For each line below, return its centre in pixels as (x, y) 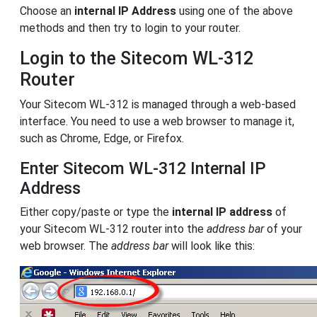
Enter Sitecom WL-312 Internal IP (143, 169)
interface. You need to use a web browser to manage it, (157, 122)
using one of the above (235, 11)
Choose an (47, 11)
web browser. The (65, 246)
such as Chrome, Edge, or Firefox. (102, 139)
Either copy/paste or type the (96, 212)
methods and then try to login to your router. (130, 28)
